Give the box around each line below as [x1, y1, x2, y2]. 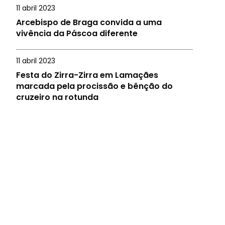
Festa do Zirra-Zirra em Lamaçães [16, 69, 158, 81]
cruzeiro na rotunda [16, 91, 98, 103]
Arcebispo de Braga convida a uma [16, 17, 162, 28]
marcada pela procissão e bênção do [16, 80, 173, 92]
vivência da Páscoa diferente [16, 28, 138, 39]
